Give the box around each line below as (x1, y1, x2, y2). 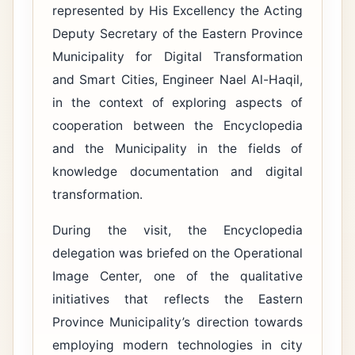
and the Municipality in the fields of (52, 141, 303, 157)
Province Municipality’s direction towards (52, 315, 303, 330)
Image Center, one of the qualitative (52, 269, 303, 284)
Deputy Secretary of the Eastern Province (52, 26, 303, 42)
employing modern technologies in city (52, 338, 303, 353)
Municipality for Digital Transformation (52, 49, 303, 65)
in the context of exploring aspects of (52, 95, 303, 111)
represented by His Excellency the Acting (52, 3, 303, 19)
